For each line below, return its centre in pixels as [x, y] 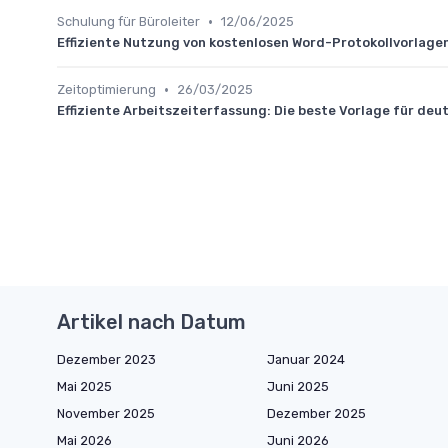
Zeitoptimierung [106, 89]
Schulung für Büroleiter [128, 21]
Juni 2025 [298, 386]
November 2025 [106, 413]
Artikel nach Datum [151, 322]
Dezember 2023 [106, 359]
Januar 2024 [306, 359]
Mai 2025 [84, 386]
